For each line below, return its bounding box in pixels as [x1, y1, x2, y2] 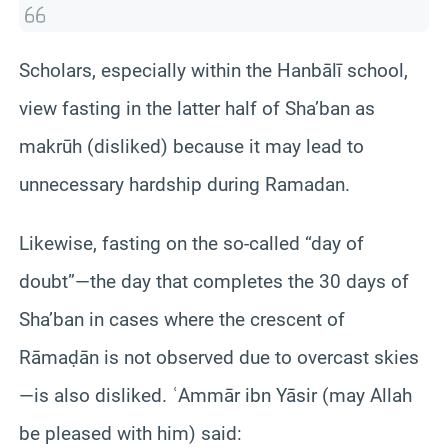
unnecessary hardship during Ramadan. [19, 172, 350, 196]
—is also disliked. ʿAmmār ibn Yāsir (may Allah [19, 383, 412, 407]
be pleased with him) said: [19, 421, 242, 445]
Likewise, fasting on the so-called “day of [19, 231, 364, 255]
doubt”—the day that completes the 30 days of [19, 269, 409, 293]
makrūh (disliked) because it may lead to [19, 134, 364, 158]
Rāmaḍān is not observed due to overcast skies [19, 345, 419, 369]
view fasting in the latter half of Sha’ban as [19, 96, 375, 120]
